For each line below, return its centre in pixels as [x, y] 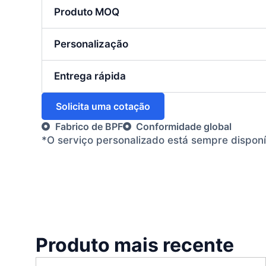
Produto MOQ [87, 12]
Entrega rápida [90, 76]
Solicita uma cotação [103, 106]
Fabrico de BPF [89, 126]
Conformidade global [184, 126]
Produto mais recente [135, 245]
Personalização [91, 44]
